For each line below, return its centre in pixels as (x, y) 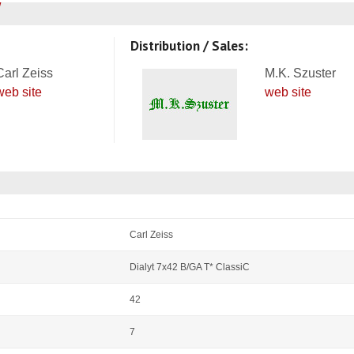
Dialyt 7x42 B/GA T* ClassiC (190, 267)
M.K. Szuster (300, 73)
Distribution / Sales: (189, 46)
